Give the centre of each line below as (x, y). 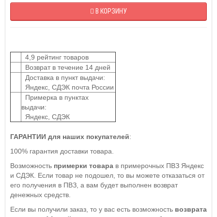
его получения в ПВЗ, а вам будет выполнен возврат (94, 185)
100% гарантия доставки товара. (62, 151)
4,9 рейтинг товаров (55, 57)
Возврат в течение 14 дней (66, 67)
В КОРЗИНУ (111, 11)
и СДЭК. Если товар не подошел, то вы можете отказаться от (107, 175)
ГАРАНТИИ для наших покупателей (70, 136)
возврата (191, 209)
